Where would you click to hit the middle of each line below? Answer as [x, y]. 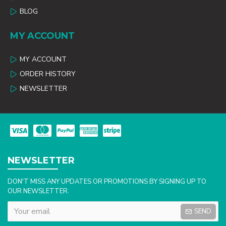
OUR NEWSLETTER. [38, 191]
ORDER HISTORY [48, 74]
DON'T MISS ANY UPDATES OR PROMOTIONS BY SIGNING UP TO [107, 182]
